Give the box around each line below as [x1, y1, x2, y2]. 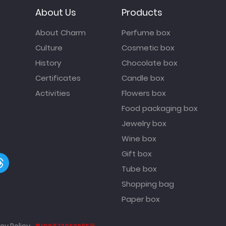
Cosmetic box [121, 42, 175, 53]
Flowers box [121, 87, 166, 98]
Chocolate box [121, 57, 178, 68]
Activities [35, 87, 70, 98]
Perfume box [121, 27, 171, 38]
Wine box [121, 133, 156, 144]
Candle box [121, 72, 164, 83]
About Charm [35, 27, 86, 38]
